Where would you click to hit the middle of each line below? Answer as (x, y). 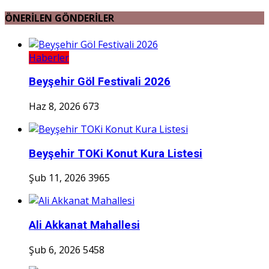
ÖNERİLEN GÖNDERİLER (59, 18)
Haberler (49, 57)
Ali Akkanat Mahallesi (84, 225)
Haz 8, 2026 (55, 106)
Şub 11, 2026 (57, 178)
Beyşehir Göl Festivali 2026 (100, 82)
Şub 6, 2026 (55, 249)
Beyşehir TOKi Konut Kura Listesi (116, 153)
